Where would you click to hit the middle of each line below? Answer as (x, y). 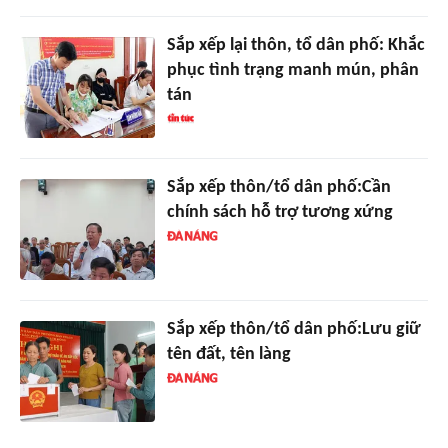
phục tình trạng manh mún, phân (292, 71)
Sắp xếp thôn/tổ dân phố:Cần (278, 188)
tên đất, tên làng (228, 355)
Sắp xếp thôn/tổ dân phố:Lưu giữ (293, 330)
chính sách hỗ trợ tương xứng (279, 213)
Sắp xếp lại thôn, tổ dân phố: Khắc (295, 46)
